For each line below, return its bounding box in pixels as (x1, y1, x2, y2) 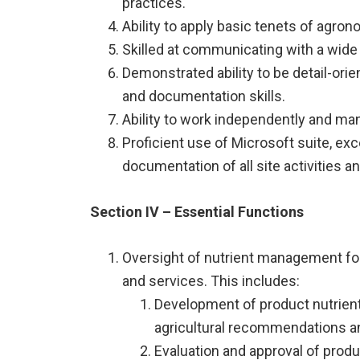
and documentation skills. (122, 88, 285, 105)
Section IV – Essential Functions (90, 203, 304, 221)
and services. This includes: (122, 272, 300, 290)
